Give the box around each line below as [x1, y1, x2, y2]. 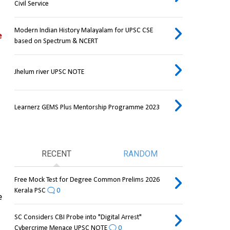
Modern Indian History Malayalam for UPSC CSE [14, 27, 153, 35]
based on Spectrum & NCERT [14, 37, 98, 46]
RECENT [41, 149, 71, 159]
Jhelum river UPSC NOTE [14, 68, 84, 76]
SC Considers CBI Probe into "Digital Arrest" [14, 214, 142, 222]
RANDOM [123, 149, 158, 159]
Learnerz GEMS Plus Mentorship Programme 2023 [14, 104, 160, 112]
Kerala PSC [14, 187, 46, 195]
